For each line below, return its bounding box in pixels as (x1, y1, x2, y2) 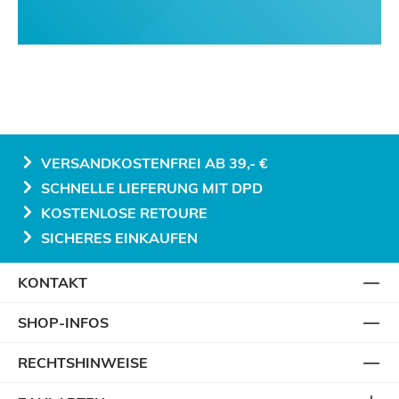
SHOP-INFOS (18, 313, 109, 331)
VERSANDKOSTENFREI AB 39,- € (37, 154, 268, 172)
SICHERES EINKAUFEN (37, 229, 198, 247)
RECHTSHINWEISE (18, 354, 148, 371)
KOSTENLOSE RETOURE (37, 204, 208, 222)
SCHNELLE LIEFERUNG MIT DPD (37, 179, 263, 197)
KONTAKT (18, 273, 87, 291)
